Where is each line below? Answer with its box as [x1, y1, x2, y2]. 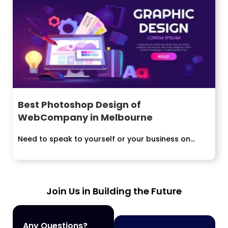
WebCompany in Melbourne [18, 110, 153, 124]
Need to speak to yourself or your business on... [18, 133, 195, 144]
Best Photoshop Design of [18, 98, 141, 111]
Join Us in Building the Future [46, 185, 182, 198]
